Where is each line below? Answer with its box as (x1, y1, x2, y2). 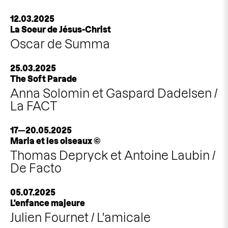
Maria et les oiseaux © (10, 136, 100, 146)
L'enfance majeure (10, 198, 85, 208)
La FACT (10, 100, 57, 112)
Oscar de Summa (10, 38, 110, 50)
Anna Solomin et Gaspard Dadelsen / (10, 87, 217, 100)
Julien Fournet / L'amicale (10, 211, 151, 224)
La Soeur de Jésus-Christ (10, 25, 111, 34)
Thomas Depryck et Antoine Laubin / (10, 149, 215, 162)
